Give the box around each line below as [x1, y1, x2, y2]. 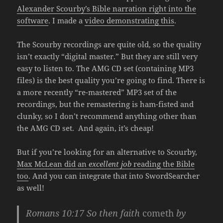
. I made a [48, 15, 85, 26]
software [17, 15, 49, 26]
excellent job [89, 159, 132, 169]
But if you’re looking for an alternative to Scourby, [17, 147, 198, 157]
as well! [17, 183, 45, 193]
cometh [142, 207, 174, 220]
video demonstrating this [85, 15, 175, 26]
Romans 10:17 [26, 207, 85, 220]
